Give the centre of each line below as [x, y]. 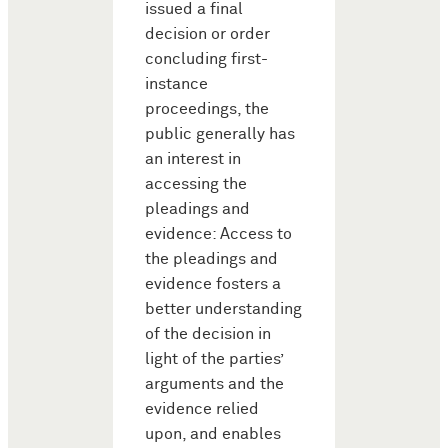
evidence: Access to [218, 235]
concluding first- [206, 60]
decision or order [207, 35]
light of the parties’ [214, 360]
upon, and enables [213, 435]
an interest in [193, 160]
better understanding [223, 310]
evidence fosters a [213, 285]
